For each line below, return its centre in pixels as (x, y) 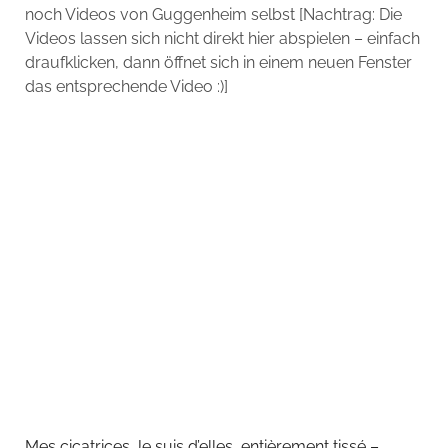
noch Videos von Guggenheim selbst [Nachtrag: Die (213, 15)
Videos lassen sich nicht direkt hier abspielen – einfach (222, 39)
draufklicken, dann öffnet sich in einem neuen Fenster (218, 63)
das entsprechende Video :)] (126, 87)
